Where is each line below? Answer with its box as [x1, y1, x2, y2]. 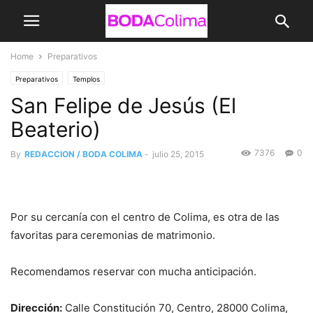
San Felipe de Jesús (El [10, 93, 236, 118]
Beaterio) [10, 117, 101, 142]
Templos [73, 75, 100, 83]
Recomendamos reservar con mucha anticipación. [10, 265, 256, 278]
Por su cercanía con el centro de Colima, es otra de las [10, 210, 279, 224]
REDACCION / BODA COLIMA [24, 149, 143, 159]
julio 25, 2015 [152, 149, 204, 159]
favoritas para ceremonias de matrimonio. [10, 228, 215, 242]
